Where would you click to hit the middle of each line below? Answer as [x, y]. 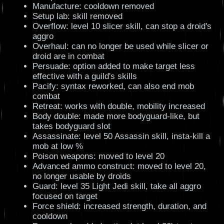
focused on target [65, 196]
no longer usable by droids [81, 176]
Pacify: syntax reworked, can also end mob [113, 86]
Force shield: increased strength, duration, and [119, 206]
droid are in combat [68, 56]
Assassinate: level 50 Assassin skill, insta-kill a [121, 136]
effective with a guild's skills [84, 76]
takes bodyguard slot [71, 126]
